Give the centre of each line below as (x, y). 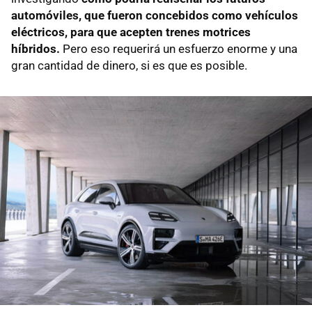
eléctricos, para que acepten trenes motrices (131, 32)
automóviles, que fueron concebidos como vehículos (155, 15)
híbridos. (37, 48)
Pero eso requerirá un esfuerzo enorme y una (180, 48)
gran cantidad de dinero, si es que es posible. (129, 65)
